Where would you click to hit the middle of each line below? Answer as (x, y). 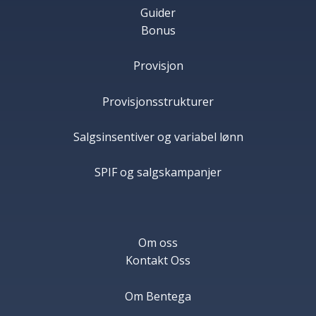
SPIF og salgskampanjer (158, 172)
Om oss (158, 243)
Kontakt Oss (158, 261)
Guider (158, 13)
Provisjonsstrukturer (158, 101)
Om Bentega (158, 296)
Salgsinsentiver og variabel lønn (158, 136)
